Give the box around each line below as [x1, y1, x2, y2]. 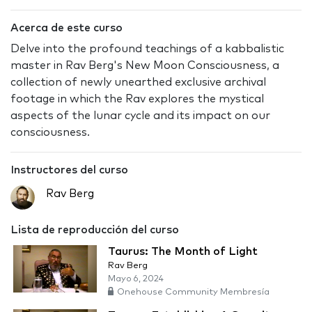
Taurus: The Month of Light [108, 246, 258, 258]
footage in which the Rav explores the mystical [10, 93, 264, 105]
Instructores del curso [10, 164, 128, 176]
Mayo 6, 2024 [108, 274, 164, 284]
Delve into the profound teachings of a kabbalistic [10, 43, 284, 55]
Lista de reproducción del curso [10, 224, 179, 236]
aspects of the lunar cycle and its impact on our [10, 110, 270, 122]
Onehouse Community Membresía [117, 288, 270, 297]
